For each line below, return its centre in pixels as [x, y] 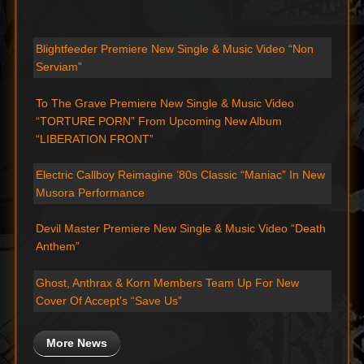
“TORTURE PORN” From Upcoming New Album [159, 121]
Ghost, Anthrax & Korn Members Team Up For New [168, 282]
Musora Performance [91, 192]
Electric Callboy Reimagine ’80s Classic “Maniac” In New [181, 174]
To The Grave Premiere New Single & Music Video [165, 103]
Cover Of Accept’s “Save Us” [109, 300]
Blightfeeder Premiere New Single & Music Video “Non [175, 49]
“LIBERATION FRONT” [95, 139]
